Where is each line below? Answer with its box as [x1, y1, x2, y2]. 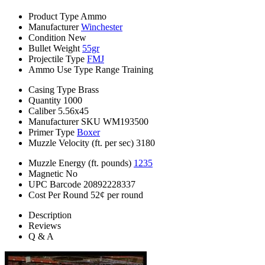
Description [28, 210, 72, 221]
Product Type [28, 11, 79, 22]
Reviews [28, 221, 61, 231]
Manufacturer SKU [28, 117, 101, 127]
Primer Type [28, 127, 75, 138]
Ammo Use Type [28, 64, 93, 75]
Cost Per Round [28, 190, 88, 201]
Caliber [28, 106, 56, 117]
